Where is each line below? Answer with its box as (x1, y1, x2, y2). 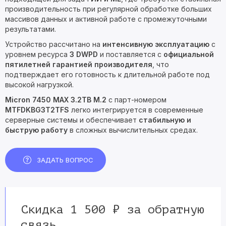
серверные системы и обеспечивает (5, 116, 139, 124)
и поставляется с (98, 50, 163, 59)
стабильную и (139, 116, 191, 124)
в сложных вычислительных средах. (68, 126, 198, 134)
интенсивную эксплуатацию (102, 40, 209, 48)
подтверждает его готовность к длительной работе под (5, 70, 210, 79)
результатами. (5, 25, 56, 33)
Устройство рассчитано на (5, 40, 102, 48)
